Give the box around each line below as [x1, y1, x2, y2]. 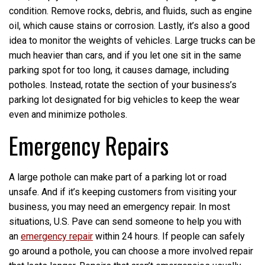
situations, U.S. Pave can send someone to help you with [9, 216, 241, 228]
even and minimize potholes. [9, 108, 127, 120]
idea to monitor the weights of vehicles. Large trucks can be [9, 34, 256, 46]
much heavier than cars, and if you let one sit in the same [9, 49, 241, 61]
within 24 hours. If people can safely [95, 231, 245, 243]
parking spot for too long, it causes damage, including [9, 64, 229, 76]
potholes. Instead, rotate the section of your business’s [9, 79, 237, 91]
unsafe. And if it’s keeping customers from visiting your [9, 186, 237, 198]
